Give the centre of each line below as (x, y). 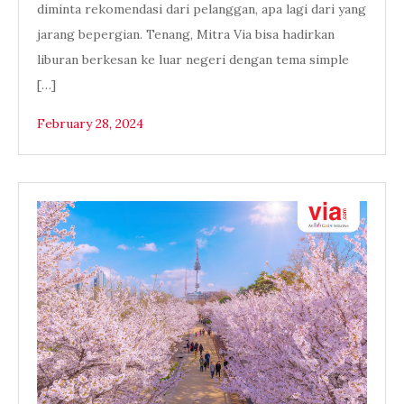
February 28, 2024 (90, 124)
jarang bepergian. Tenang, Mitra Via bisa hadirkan (186, 34)
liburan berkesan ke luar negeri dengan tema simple (193, 60)
